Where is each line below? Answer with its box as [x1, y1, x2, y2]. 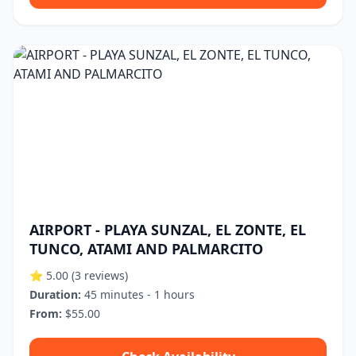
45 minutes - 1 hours [81, 287, 195, 302]
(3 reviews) [72, 268, 128, 283]
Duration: [29, 287, 81, 302]
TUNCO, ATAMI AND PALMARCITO [29, 239, 263, 258]
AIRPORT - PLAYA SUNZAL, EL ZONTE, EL [29, 220, 306, 239]
